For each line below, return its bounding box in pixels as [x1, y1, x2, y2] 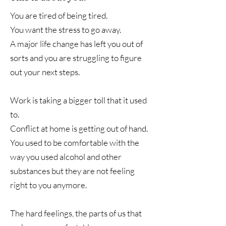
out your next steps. [10, 67, 80, 77]
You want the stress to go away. [10, 24, 123, 35]
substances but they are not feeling [10, 165, 135, 176]
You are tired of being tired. [10, 10, 107, 21]
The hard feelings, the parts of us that [10, 208, 142, 218]
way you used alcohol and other [10, 151, 122, 162]
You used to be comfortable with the [10, 137, 139, 148]
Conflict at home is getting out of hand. [10, 123, 148, 134]
